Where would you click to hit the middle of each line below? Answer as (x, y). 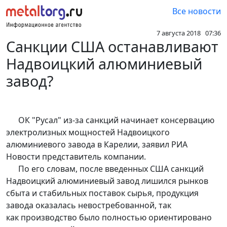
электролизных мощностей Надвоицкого (88, 133)
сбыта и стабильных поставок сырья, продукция (102, 193)
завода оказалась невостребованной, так (89, 205)
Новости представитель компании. (76, 157)
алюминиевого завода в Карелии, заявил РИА (97, 145)
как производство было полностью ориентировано (109, 218)
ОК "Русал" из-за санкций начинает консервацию (110, 120)
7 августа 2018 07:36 (189, 33)
